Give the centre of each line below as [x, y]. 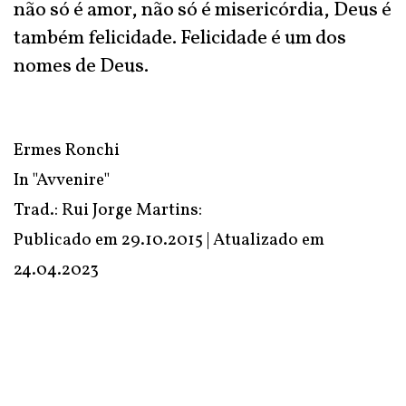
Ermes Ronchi [67, 150]
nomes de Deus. [81, 67]
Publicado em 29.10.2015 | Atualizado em [169, 240]
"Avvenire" [71, 180]
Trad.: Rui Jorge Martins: [108, 210]
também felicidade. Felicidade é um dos [180, 39]
